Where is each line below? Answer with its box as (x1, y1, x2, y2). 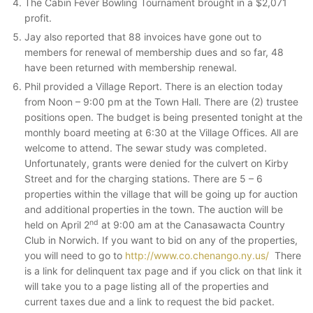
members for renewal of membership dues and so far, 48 (24, 46, 284, 58)
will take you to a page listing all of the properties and (24, 280, 269, 292)
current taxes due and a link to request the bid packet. (24, 296, 275, 307)
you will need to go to (24, 249, 125, 261)
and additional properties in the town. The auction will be (24, 203, 283, 215)
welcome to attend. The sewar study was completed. (24, 142, 267, 154)
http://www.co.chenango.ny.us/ (125, 249, 269, 261)
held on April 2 (24, 219, 89, 231)
